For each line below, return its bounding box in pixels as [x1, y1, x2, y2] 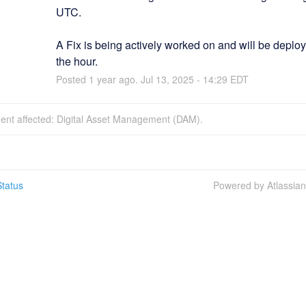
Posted [55, 72, 89, 86]
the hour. [55, 53, 98, 69]
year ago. [94, 72, 141, 86]
